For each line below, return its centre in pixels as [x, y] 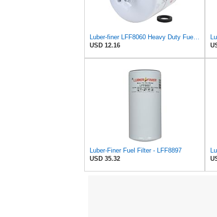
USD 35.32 [105, 159]
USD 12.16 [105, 46]
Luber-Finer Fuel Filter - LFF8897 [136, 151]
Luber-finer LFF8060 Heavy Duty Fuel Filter [196, 37]
